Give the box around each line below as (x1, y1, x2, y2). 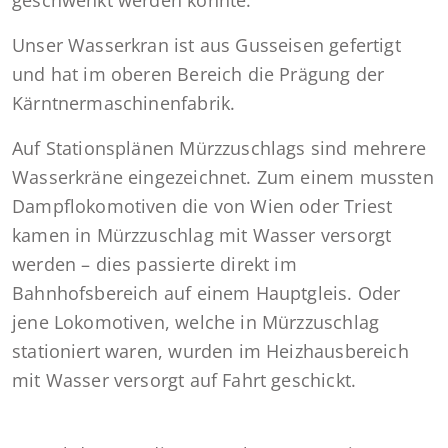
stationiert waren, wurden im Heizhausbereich (12, 339, 409, 364)
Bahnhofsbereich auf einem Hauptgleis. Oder (12, 281, 401, 306)
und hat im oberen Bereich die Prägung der (12, 62, 385, 87)
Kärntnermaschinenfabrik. (12, 91, 236, 116)
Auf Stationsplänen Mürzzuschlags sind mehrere (12, 136, 426, 161)
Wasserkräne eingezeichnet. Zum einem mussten (12, 165, 434, 190)
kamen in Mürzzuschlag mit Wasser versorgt (12, 223, 392, 248)
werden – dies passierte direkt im (12, 252, 297, 277)
